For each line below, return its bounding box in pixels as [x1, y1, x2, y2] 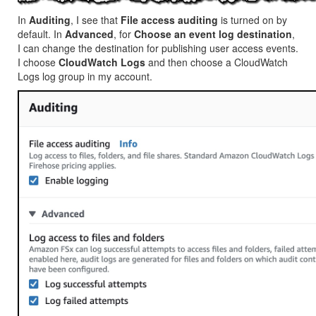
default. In [18, 27, 65, 41]
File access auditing [121, 13, 218, 27]
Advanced [65, 27, 114, 41]
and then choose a [145, 55, 234, 69]
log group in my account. [39, 69, 152, 83]
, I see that [71, 13, 121, 27]
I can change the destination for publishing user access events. [18, 41, 298, 55]
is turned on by [218, 13, 287, 27]
